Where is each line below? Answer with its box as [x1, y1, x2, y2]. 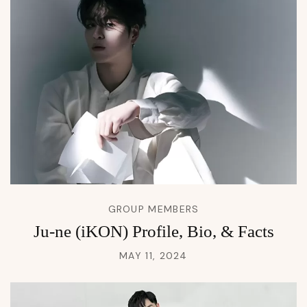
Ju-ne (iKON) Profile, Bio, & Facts [33, 222, 274, 241]
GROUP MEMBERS [108, 203, 199, 216]
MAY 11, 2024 [119, 249, 188, 262]
